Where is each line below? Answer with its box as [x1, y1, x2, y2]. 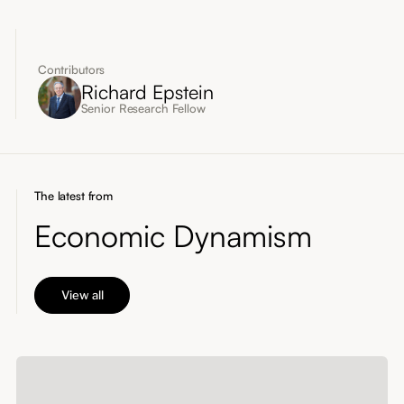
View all [60, 287, 104, 302]
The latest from [34, 188, 114, 203]
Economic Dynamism [34, 216, 313, 254]
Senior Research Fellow [80, 100, 206, 115]
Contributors [37, 62, 106, 78]
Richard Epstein [80, 78, 214, 104]
